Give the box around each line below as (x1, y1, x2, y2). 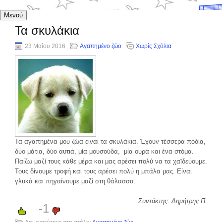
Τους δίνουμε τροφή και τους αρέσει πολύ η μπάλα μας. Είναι (15, 167, 192, 175)
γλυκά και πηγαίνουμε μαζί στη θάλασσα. (15, 177, 136, 185)
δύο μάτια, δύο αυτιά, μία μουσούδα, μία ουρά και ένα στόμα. (15, 148, 194, 155)
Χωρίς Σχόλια (136, 43, 171, 50)
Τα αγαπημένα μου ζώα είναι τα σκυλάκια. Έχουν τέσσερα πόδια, (15, 138, 206, 145)
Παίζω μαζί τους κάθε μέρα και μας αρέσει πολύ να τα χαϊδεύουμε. (15, 158, 207, 165)
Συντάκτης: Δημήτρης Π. (138, 197, 207, 205)
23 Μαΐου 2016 (25, 43, 65, 50)
